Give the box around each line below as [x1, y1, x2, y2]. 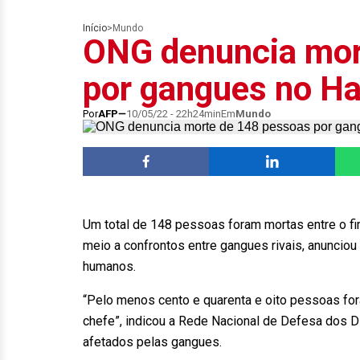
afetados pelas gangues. [83, 334, 222, 350]
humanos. [83, 259, 136, 274]
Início [83, 22, 107, 34]
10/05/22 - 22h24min [126, 108, 221, 120]
